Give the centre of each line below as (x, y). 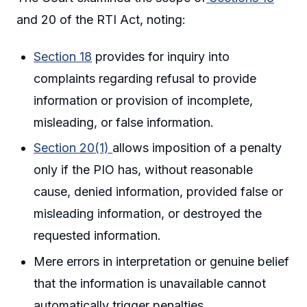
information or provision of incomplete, (144, 100)
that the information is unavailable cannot (150, 283)
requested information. (98, 236)
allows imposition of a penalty (197, 148)
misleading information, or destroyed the (148, 214)
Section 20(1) (73, 148)
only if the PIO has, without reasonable (144, 170)
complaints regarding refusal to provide (145, 78)
